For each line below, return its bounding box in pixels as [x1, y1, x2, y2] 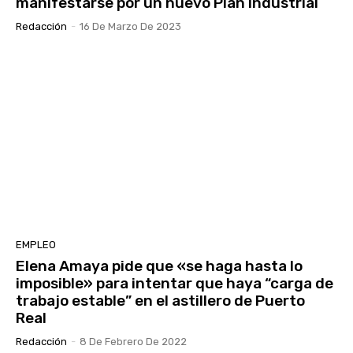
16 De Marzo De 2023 [80, 20, 181, 33]
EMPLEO [16, 239, 56, 251]
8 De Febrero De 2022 [80, 336, 187, 348]
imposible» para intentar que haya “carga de [16, 274, 333, 293]
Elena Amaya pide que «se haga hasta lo [16, 257, 303, 276]
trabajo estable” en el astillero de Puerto [16, 292, 305, 310]
